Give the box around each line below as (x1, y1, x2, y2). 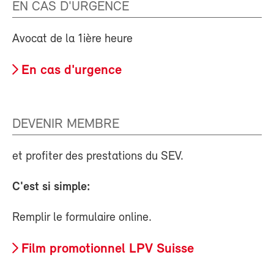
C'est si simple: (12, 180, 90, 193)
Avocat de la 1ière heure (12, 33, 133, 45)
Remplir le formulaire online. (12, 211, 152, 224)
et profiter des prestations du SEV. (12, 150, 183, 163)
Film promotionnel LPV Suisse (21, 242, 194, 256)
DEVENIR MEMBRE (12, 117, 119, 131)
